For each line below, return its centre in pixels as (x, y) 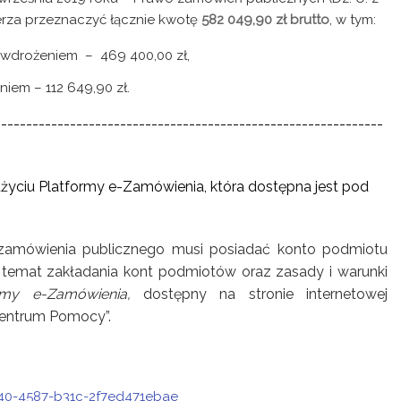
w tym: (356, 19)
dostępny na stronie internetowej (265, 294)
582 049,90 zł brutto (265, 19)
